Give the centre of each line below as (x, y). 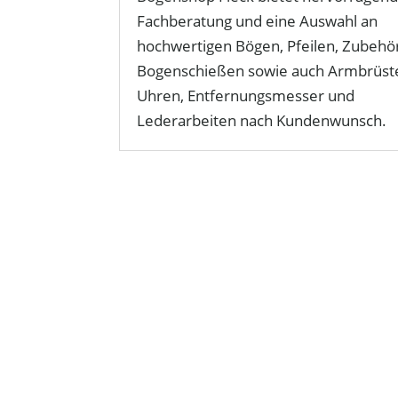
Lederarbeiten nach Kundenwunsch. (262, 120)
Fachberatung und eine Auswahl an (258, 21)
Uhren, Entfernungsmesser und (246, 96)
